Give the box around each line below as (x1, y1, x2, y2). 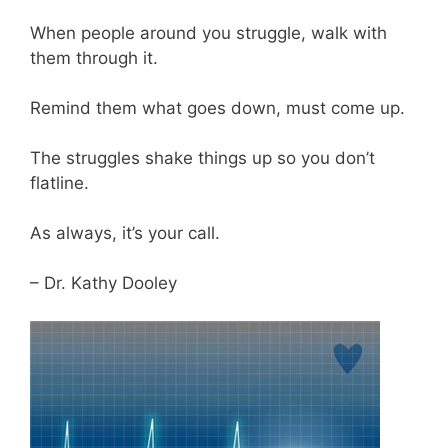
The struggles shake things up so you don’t (30, 147, 375, 168)
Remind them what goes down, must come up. (30, 97, 410, 118)
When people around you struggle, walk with (30, 22, 387, 43)
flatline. (30, 172, 94, 193)
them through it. (30, 47, 163, 68)
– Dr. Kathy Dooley (30, 272, 182, 293)
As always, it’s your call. (30, 222, 225, 243)
